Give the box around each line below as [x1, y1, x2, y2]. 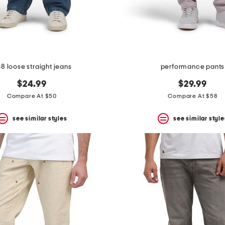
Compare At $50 [7, 93, 57, 99]
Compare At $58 [168, 93, 217, 99]
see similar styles [13, 115, 67, 122]
